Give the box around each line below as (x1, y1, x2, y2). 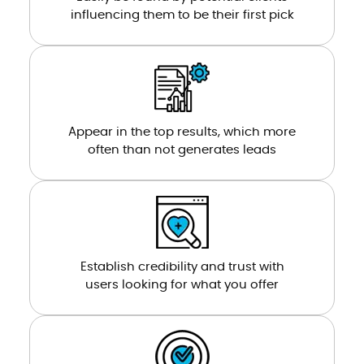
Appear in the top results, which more (68, 125, 296, 138)
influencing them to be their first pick (70, 8, 294, 21)
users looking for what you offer (85, 278, 279, 291)
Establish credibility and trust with (80, 260, 284, 273)
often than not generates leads (88, 143, 276, 156)
